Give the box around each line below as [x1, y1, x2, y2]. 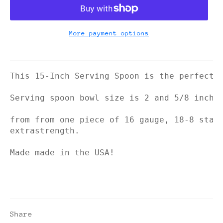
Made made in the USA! [10, 147, 114, 157]
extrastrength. [10, 125, 80, 135]
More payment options [69, 29, 149, 37]
